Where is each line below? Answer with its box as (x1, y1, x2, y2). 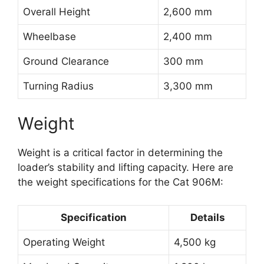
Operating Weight (23, 236, 105, 248)
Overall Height (23, 5, 90, 18)
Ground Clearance (23, 55, 109, 67)
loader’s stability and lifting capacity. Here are (18, 161, 233, 174)
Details (190, 211, 225, 223)
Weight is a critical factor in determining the (18, 147, 223, 159)
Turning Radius (23, 80, 94, 92)
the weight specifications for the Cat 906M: (18, 176, 223, 189)
